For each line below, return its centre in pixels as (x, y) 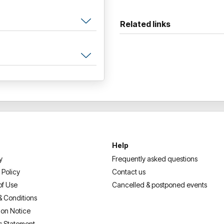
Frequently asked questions (155, 158)
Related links (145, 24)
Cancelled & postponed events (159, 184)
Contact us (129, 171)
